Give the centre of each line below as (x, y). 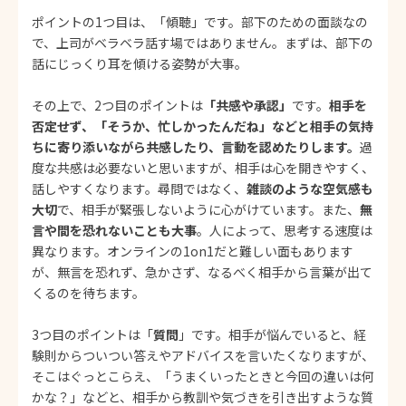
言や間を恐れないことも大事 (114, 230)
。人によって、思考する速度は (285, 230)
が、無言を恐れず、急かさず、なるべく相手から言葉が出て (202, 271)
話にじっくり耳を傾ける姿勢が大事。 (140, 63)
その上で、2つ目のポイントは (117, 105)
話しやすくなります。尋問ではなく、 (139, 188)
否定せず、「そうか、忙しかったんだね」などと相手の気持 (203, 126)
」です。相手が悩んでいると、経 (272, 334)
